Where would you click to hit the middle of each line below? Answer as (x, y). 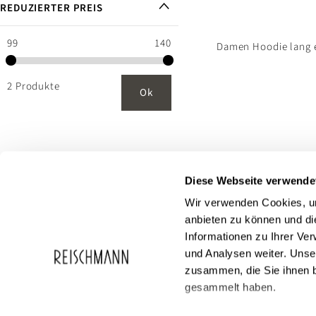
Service (30, 282)
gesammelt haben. (231, 287)
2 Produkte (34, 86)
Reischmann (273, 282)
